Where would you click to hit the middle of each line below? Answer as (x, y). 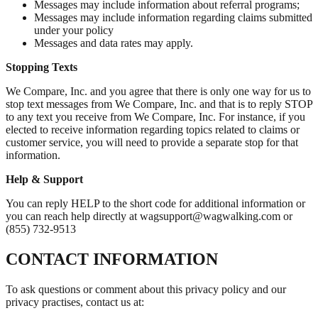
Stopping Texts (42, 67)
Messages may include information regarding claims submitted (173, 18)
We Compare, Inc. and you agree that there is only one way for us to (158, 92)
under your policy (74, 31)
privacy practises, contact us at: (75, 302)
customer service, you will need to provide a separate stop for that (152, 143)
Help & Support (44, 180)
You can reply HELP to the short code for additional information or (155, 204)
